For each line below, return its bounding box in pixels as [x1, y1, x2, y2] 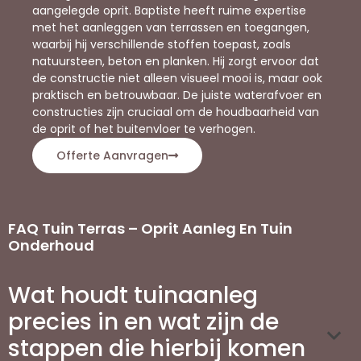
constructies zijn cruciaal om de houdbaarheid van [32, 103, 319, 120]
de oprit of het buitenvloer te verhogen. [32, 120, 255, 137]
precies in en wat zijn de [8, 305, 279, 338]
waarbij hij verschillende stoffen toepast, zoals [32, 35, 291, 52]
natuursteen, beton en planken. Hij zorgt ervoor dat [32, 52, 319, 69]
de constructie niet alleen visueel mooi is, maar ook [32, 69, 322, 86]
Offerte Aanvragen [56, 147, 168, 164]
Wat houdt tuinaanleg [8, 279, 258, 311]
